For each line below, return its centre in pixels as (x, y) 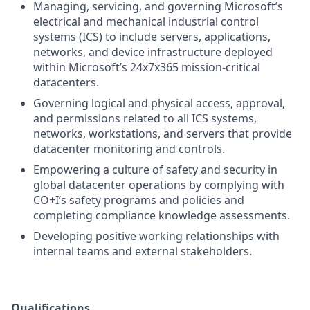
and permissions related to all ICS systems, (145, 118)
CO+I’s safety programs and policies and (139, 200)
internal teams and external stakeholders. (143, 251)
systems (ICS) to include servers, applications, (152, 37)
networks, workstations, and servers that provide (163, 134)
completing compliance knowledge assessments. (162, 215)
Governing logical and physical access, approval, (159, 103)
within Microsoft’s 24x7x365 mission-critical (147, 67)
